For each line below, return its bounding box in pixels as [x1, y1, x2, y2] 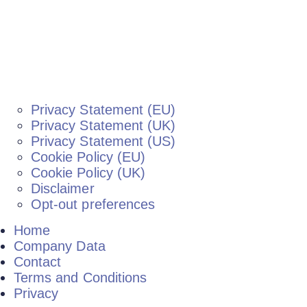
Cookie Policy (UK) [31, 164, 146, 180]
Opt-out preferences [31, 196, 156, 212]
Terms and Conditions [14, 269, 147, 285]
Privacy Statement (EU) [31, 101, 176, 117]
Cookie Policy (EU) [31, 149, 146, 164]
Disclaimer [31, 180, 95, 196]
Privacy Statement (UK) [31, 117, 176, 133]
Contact [14, 254, 62, 269]
